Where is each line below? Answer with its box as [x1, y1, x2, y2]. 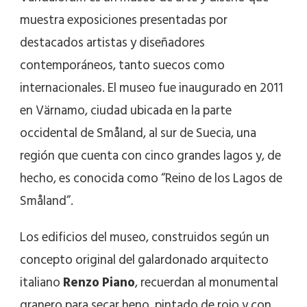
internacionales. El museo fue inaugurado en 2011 [20, 77, 283, 99]
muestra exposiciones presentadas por [20, 10, 228, 32]
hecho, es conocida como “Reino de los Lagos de [20, 168, 282, 190]
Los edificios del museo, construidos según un [20, 227, 269, 249]
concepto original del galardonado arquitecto [20, 249, 269, 271]
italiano [20, 272, 63, 294]
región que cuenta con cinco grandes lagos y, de [20, 145, 281, 167]
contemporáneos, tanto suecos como [20, 55, 225, 77]
